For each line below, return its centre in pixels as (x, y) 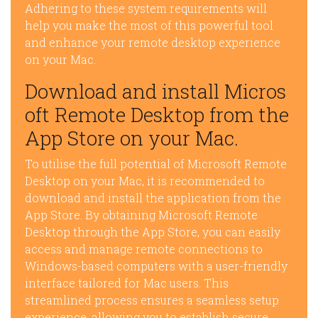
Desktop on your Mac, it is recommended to (145, 181)
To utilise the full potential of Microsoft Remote (156, 164)
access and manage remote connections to (144, 249)
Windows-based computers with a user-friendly (156, 266)
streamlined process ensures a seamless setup (152, 300)
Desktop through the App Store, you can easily (153, 232)
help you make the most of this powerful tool (149, 26)
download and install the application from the (153, 198)
